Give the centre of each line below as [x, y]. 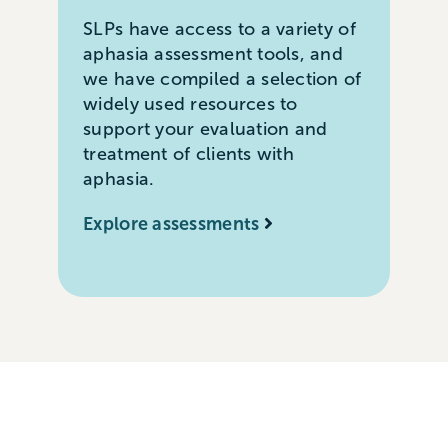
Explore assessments [171, 223]
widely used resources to [190, 103]
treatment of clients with [188, 153]
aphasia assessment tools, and [213, 53]
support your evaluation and [205, 128]
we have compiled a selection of [222, 78]
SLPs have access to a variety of [219, 28]
